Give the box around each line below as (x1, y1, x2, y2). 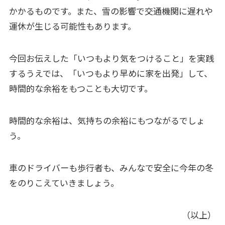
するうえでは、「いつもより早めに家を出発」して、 (9, 66, 212, 79)
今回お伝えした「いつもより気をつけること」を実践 (9, 51, 214, 64)
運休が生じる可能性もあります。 (9, 19, 136, 32)
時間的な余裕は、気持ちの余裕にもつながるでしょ (9, 114, 205, 127)
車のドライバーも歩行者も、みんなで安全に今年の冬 (9, 161, 213, 174)
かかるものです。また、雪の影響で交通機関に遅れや (9, 4, 213, 17)
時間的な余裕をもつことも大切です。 (9, 81, 153, 94)
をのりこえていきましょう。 (9, 176, 119, 189)
